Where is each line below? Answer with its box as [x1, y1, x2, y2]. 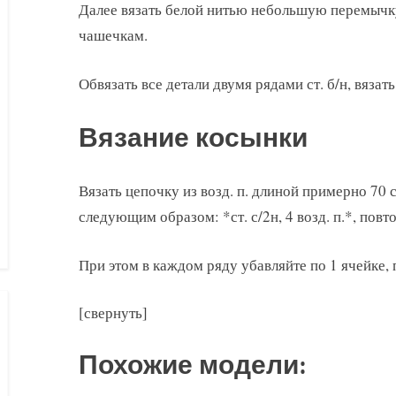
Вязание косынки [79, 123, 308, 155]
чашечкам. [79, 25, 148, 46]
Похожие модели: [79, 349, 306, 381]
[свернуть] [79, 302, 148, 324]
